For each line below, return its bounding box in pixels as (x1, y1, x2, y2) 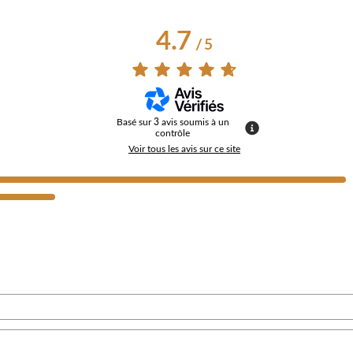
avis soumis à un (161, 117, 229, 127)
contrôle (155, 128, 190, 138)
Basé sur (116, 117, 154, 127)
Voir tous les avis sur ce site (128, 143, 240, 154)
